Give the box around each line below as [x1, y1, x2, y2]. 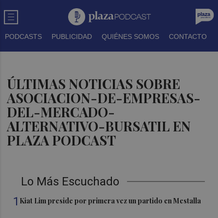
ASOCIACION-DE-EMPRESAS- [7, 89, 201, 107]
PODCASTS [5, 33, 42, 40]
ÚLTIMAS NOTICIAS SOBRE [7, 75, 181, 92]
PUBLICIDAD [52, 33, 92, 40]
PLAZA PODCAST [7, 131, 116, 149]
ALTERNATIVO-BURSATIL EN [7, 117, 191, 135]
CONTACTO [169, 33, 207, 40]
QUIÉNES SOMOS [102, 33, 159, 40]
